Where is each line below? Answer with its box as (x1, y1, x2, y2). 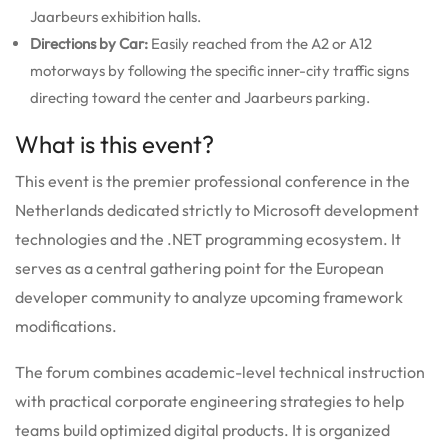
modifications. (15, 315, 117, 336)
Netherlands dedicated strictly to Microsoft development (15, 199, 419, 220)
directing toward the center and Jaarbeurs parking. (30, 87, 370, 107)
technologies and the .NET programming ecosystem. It (15, 228, 401, 249)
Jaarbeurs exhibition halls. (30, 6, 201, 26)
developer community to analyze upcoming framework (15, 286, 403, 307)
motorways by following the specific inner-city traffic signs (30, 60, 409, 80)
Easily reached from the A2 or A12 (148, 33, 372, 53)
